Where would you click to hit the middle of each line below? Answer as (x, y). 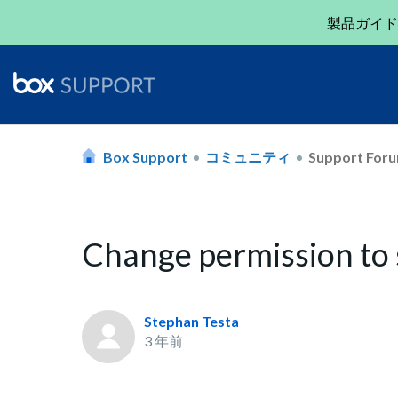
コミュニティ (248, 156)
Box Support (145, 156)
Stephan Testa (191, 321)
